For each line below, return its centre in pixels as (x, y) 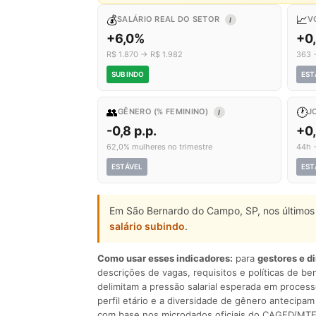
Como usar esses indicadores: (165, 258)
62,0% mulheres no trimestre (159, 147)
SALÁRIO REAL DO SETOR (170, 19)
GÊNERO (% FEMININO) (164, 111)
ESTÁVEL (127, 166)
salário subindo (147, 226)
